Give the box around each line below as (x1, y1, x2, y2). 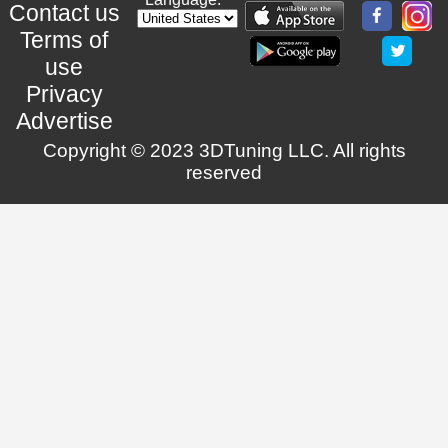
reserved (186, 161, 262, 183)
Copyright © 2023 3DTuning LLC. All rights (42, 139, 406, 161)
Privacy (25, 80, 103, 107)
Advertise (15, 107, 113, 134)
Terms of (20, 26, 109, 53)
